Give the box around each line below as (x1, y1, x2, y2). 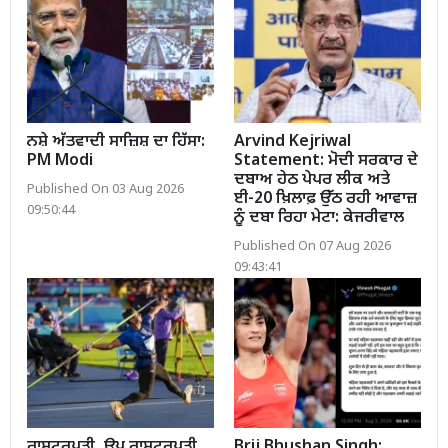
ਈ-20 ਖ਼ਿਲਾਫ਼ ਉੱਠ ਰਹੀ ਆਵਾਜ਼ (234, 189, 417, 211)
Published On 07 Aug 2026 (234, 239, 391, 256)
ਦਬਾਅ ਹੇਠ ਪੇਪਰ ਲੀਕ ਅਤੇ (234, 170, 390, 192)
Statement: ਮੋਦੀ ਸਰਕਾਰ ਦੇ (234, 151, 418, 173)
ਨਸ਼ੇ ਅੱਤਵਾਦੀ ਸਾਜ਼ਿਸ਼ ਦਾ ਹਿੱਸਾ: (27, 132, 205, 154)
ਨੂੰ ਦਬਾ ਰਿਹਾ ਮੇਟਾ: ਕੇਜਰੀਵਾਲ (234, 208, 404, 230)
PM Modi (27, 151, 93, 173)
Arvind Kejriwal (234, 132, 351, 154)
